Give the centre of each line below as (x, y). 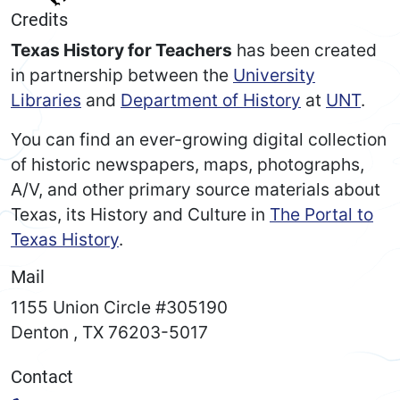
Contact (42, 377)
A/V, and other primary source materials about (196, 190)
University (274, 75)
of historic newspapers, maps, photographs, (187, 165)
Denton (40, 333)
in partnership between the (122, 75)
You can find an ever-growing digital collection (199, 140)
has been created (304, 50)
